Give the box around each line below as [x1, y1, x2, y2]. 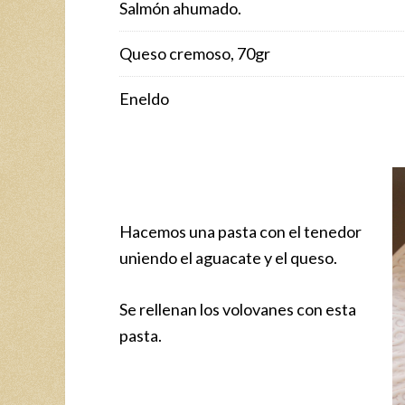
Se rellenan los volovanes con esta [119, 298, 356, 319]
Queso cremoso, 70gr [119, 42, 270, 63]
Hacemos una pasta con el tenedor [119, 221, 362, 241]
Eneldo [119, 88, 169, 108]
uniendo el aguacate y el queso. [119, 247, 337, 268]
